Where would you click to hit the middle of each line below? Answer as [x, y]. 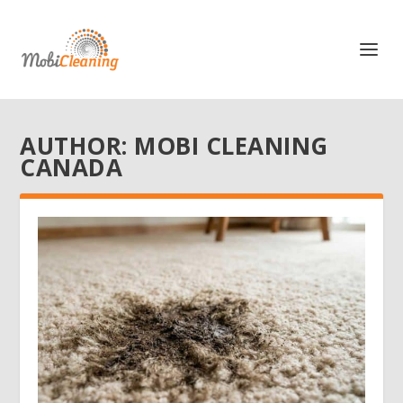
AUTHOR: [77, 146]
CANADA [72, 167]
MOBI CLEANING [231, 146]
